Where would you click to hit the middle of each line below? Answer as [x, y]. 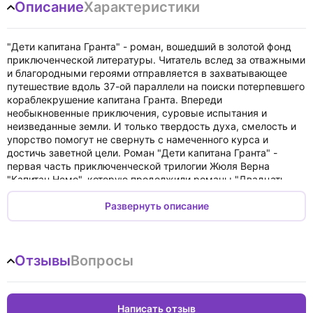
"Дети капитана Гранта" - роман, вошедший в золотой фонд [149, 46]
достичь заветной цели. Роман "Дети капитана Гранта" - [142, 153]
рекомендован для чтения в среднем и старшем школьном [150, 206]
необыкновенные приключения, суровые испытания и [137, 113]
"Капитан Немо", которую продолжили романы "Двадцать [146, 179]
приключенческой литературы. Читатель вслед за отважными [156, 60]
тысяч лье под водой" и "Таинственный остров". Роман [139, 192]
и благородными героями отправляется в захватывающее [147, 73]
